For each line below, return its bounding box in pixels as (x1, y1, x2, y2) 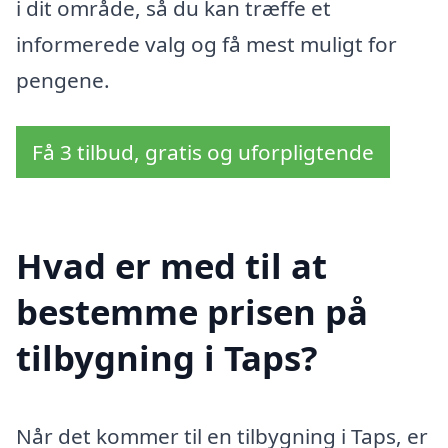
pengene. (16, 66, 110, 95)
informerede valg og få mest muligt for (16, 30, 397, 59)
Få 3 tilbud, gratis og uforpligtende (32, 138, 374, 167)
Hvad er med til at (16, 241, 327, 289)
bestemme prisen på (16, 287, 368, 335)
